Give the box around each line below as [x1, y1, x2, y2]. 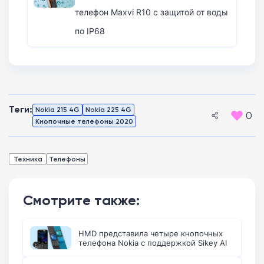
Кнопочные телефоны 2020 [35, 116, 133, 126]
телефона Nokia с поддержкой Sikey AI [78, 237, 227, 248]
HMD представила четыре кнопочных [78, 227, 223, 239]
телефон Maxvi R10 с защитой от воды [75, 6, 228, 18]
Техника [13, 154, 42, 163]
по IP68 [75, 25, 105, 37]
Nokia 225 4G [85, 104, 131, 114]
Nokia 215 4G [35, 104, 80, 114]
